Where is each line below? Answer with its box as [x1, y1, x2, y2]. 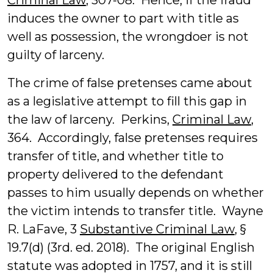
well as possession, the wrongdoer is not [7, 29, 249, 44]
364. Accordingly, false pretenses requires [7, 130, 258, 145]
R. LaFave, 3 [7, 222, 80, 236]
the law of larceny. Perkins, [7, 112, 172, 127]
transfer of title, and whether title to [7, 149, 224, 163]
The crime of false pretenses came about [7, 76, 252, 90]
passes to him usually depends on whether [7, 185, 264, 200]
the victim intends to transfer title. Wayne [7, 204, 263, 218]
